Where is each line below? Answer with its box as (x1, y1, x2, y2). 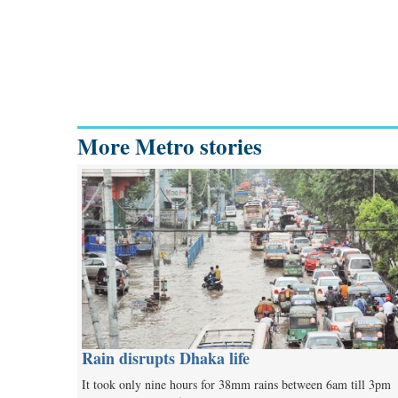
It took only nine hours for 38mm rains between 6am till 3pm (82, 375, 391, 393)
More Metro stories (77, 129, 262, 163)
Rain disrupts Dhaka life (82, 346, 250, 370)
